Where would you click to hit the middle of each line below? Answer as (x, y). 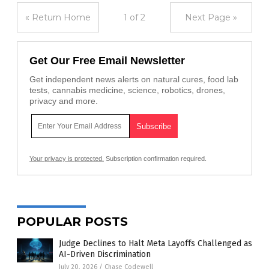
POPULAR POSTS (72, 222)
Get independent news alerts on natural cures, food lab (134, 79)
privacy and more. (64, 101)
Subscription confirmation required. (155, 159)
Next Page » (211, 17)
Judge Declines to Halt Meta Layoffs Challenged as (156, 243)
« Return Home (58, 17)
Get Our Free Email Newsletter (107, 61)
